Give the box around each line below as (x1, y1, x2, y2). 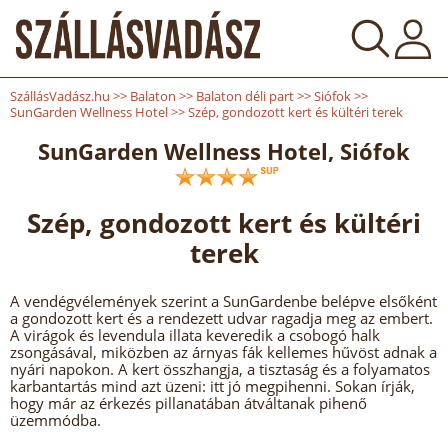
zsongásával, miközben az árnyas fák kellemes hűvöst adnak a (10, 342, 437, 362)
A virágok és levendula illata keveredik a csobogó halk (10, 325, 380, 345)
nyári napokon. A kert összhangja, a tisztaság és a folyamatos (10, 359, 430, 379)
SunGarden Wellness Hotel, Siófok (38, 136, 410, 166)
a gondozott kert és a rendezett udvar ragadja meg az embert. (10, 308, 433, 328)
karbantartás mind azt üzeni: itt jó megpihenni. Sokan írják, (10, 376, 415, 396)
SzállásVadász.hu (10, 87, 110, 105)
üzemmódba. (10, 410, 101, 430)
